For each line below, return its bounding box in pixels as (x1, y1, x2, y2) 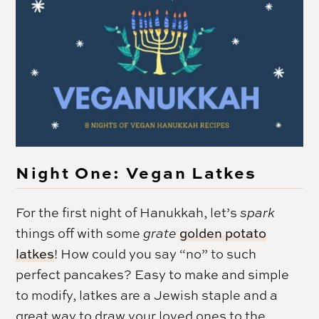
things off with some (16, 224, 144, 242)
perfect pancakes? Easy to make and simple (16, 266, 290, 283)
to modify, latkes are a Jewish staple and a (16, 286, 278, 304)
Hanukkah (140, 204, 204, 221)
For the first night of (16, 204, 140, 221)
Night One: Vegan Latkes (16, 160, 257, 184)
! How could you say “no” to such (54, 245, 257, 263)
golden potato (179, 224, 267, 243)
